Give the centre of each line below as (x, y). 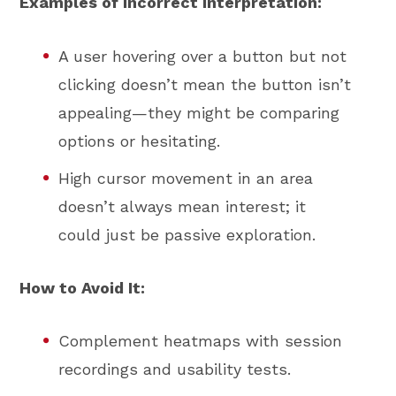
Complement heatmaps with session (201, 341)
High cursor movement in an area (186, 178)
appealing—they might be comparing (199, 112)
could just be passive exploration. (187, 234)
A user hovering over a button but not (203, 56)
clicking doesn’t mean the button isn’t (205, 84)
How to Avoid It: (83, 287)
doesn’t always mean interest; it (183, 206)
